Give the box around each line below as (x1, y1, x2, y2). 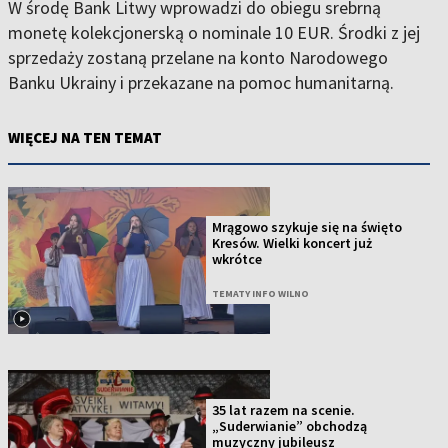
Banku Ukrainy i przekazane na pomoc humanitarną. (8, 71, 394, 94)
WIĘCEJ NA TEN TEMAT (8, 128, 162, 147)
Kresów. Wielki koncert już (212, 234, 373, 253)
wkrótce (212, 250, 263, 269)
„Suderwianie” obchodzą (212, 417, 368, 436)
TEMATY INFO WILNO (212, 287, 310, 301)
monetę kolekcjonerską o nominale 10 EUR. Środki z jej (8, 21, 420, 44)
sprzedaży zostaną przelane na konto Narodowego (8, 46, 388, 69)
